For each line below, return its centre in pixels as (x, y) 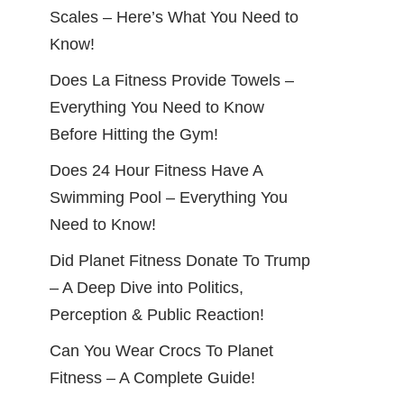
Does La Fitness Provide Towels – (172, 80)
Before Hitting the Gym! (134, 134)
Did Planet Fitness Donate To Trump (180, 260)
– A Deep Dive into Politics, (147, 287)
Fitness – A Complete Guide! (152, 377)
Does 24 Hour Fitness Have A (156, 170)
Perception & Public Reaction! (157, 314)
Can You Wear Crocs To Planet (161, 350)
